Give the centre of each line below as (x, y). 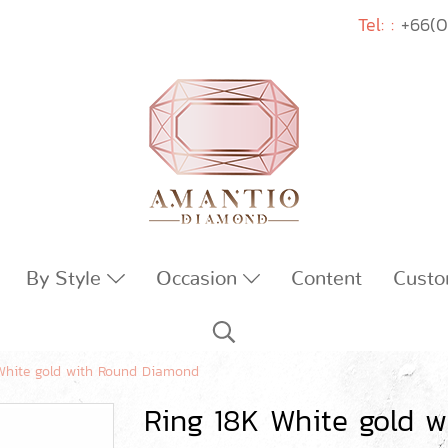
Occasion (199, 279)
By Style (67, 279)
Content (327, 279)
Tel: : (376, 24)
